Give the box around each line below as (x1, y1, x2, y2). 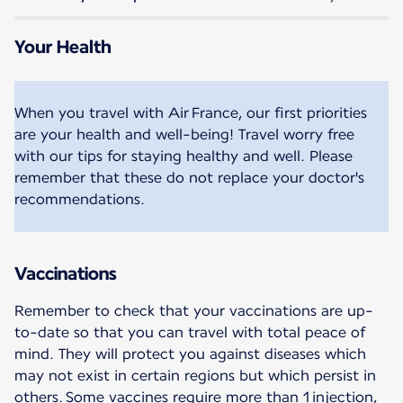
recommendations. (14, 191, 145, 209)
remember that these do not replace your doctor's (14, 169, 364, 187)
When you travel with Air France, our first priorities (14, 104, 367, 122)
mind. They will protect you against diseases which (14, 345, 366, 363)
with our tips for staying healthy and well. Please (14, 148, 353, 166)
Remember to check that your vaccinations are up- (14, 302, 373, 320)
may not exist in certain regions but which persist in (14, 367, 376, 385)
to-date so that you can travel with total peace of (14, 324, 365, 342)
